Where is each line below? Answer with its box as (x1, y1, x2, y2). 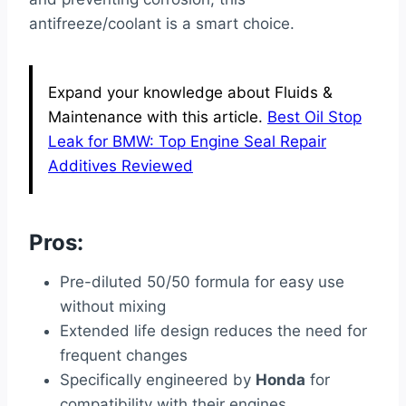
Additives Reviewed (48, 157, 193, 176)
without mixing (60, 297, 166, 316)
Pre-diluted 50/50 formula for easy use (60, 273, 344, 292)
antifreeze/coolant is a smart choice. (29, 14, 295, 34)
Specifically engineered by (60, 371, 256, 390)
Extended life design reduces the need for (60, 322, 367, 341)
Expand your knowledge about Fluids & (48, 83, 333, 102)
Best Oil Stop (267, 108, 362, 127)
